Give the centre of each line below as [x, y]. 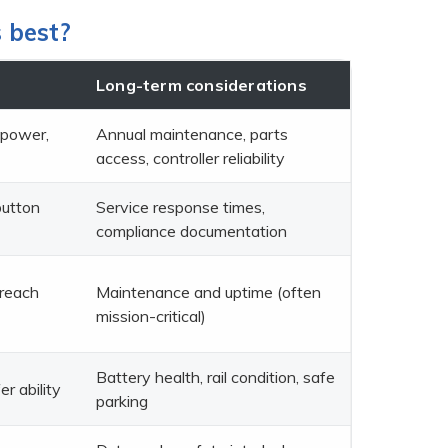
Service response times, [180, 206]
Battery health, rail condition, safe [215, 376]
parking [122, 400]
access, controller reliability [190, 157]
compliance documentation [191, 230]
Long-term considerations [201, 84]
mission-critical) [151, 315]
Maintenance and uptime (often [208, 291]
